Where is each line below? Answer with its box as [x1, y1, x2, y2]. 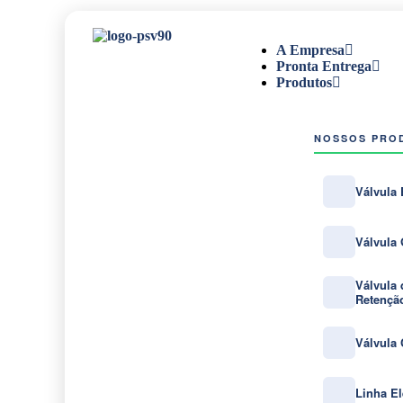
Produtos [276, 75, 332, 90]
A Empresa [276, 42, 345, 58]
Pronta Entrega [276, 58, 372, 74]
